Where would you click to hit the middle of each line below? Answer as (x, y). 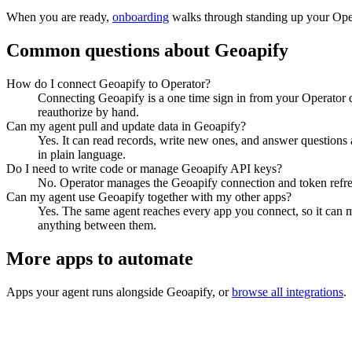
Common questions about (110, 51)
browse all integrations (288, 291)
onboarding (141, 17)
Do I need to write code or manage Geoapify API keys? (144, 169)
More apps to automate (100, 258)
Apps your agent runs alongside (86, 291)
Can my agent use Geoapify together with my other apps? (149, 197)
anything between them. (97, 225)
